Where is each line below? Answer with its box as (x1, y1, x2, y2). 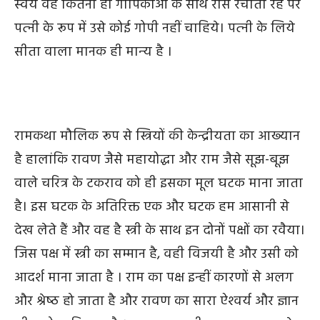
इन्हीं (188, 267, 210, 289)
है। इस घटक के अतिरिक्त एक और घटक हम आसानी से (14, 196, 289, 219)
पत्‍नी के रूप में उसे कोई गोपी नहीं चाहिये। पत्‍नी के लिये (14, 18, 295, 40)
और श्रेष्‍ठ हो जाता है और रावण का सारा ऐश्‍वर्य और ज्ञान (14, 291, 299, 313)
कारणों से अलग (214, 267, 294, 289)
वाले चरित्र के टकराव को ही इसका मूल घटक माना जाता (14, 173, 303, 195)
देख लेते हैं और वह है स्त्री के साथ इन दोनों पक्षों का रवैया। (14, 220, 305, 242)
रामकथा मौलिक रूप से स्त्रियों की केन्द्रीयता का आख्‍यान (14, 126, 300, 148)
